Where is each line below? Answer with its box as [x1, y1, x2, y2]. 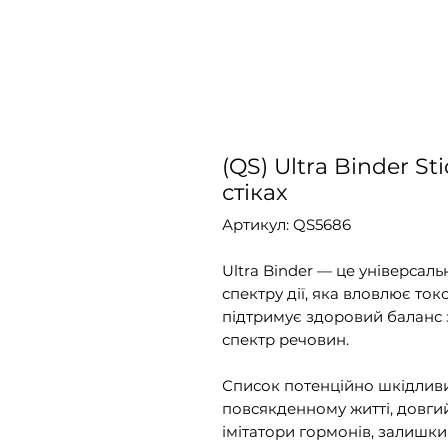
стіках [222, 179, 288, 207]
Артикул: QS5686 [222, 215, 351, 235]
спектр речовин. [222, 330, 349, 350]
